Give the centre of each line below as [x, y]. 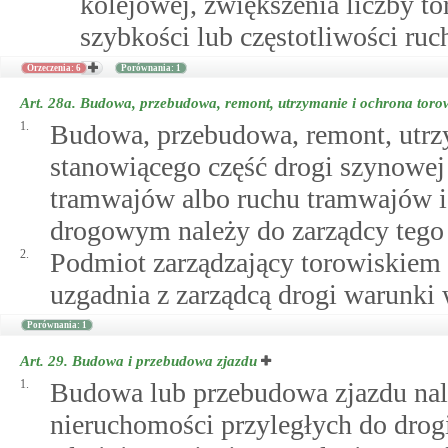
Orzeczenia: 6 [54, 68]
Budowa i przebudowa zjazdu [164, 361]
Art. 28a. [50, 103]
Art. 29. [46, 361]
